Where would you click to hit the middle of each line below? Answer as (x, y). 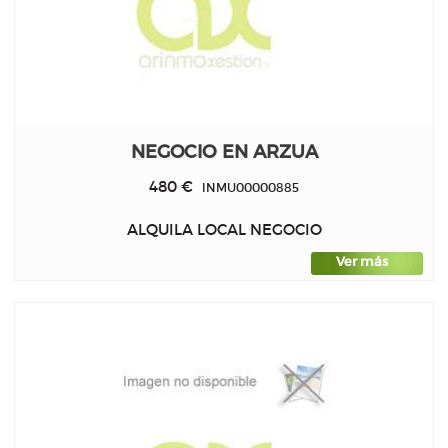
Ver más (362, 262)
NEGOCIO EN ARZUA (224, 151)
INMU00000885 (246, 187)
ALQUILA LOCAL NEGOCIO (224, 230)
